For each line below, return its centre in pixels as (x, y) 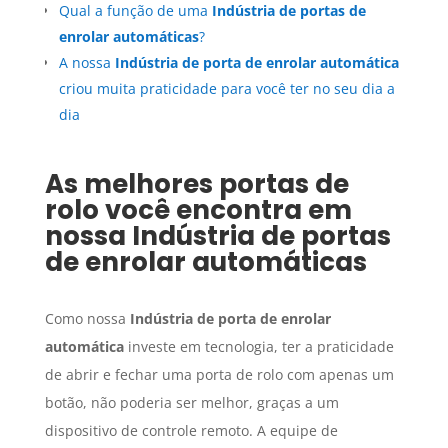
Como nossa (87, 319)
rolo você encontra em (198, 210)
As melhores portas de (196, 184)
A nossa (86, 63)
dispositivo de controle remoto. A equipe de (191, 431)
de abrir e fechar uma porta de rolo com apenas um (219, 375)
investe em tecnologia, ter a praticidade (258, 347)
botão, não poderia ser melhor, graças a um (191, 403)
